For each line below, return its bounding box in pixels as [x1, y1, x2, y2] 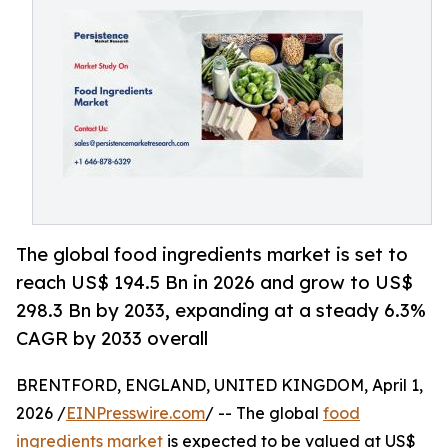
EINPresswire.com [66, 403, 205, 424]
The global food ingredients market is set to [16, 243, 408, 266]
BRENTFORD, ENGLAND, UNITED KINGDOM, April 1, [16, 375, 423, 396]
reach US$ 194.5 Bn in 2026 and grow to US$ [16, 271, 413, 294]
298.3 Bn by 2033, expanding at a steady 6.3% [16, 299, 426, 322]
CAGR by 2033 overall [16, 327, 208, 350]
